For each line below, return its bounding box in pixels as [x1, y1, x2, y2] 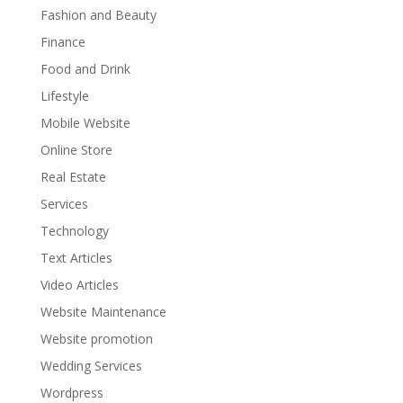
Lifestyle [40, 87, 89, 105]
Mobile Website [40, 114, 130, 132]
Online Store [40, 141, 112, 159]
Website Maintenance [40, 303, 166, 321]
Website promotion [40, 330, 153, 348]
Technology [40, 222, 109, 240]
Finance [40, 33, 85, 51]
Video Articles [40, 276, 119, 294]
